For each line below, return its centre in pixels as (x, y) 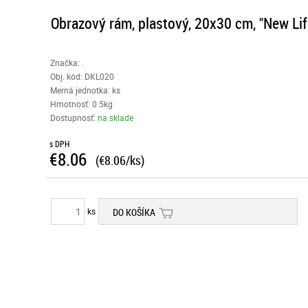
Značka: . (67, 63)
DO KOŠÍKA (134, 212)
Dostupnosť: (74, 118)
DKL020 (99, 76)
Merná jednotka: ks (85, 90)
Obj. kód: (67, 76)
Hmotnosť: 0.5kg (81, 104)
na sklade (115, 118)
